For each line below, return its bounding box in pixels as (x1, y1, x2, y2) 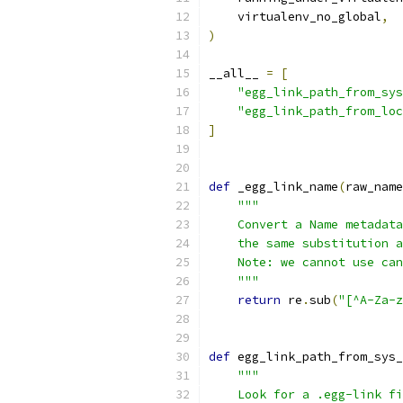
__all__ (209, 66, 266, 81)
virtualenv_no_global (209, 9, 381, 24)
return (237, 292, 281, 308)
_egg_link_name (230, 179, 338, 194)
